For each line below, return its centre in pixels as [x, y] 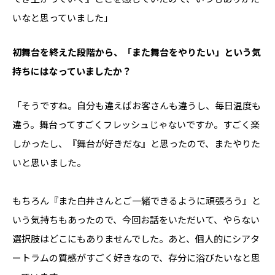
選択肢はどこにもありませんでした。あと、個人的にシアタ [136, 238]
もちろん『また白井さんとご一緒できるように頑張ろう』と [137, 200]
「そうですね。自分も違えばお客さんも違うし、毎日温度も [137, 105]
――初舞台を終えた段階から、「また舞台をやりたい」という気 [137, 52]
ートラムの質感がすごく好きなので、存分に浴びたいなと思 [136, 258]
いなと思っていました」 [63, 17]
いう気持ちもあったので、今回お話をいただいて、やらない [136, 219]
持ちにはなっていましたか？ [72, 71]
